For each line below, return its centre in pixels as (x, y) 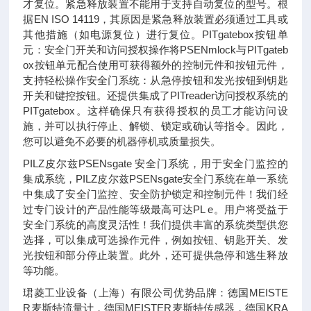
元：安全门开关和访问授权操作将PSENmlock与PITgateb (155, 50)
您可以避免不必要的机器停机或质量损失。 (122, 141)
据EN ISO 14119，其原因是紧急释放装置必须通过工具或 (155, 19)
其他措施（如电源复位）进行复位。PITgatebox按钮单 (155, 34)
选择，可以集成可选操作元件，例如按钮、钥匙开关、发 (155, 240)
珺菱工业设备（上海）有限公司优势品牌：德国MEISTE (155, 293)
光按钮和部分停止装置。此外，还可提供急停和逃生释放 (155, 255)
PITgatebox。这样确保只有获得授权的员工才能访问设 (155, 111)
